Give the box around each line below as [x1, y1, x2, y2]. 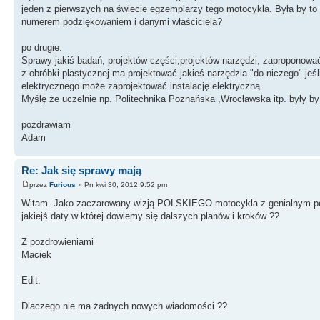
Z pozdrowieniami [21, 236, 94, 247]
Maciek [21, 249, 51, 260]
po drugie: [21, 42, 62, 54]
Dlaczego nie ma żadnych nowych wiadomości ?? [21, 300, 227, 311]
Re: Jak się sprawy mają [21, 164, 141, 177]
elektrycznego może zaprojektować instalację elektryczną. [21, 81, 263, 92]
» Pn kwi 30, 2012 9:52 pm [76, 180, 167, 189]
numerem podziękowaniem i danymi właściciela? [21, 16, 222, 28]
